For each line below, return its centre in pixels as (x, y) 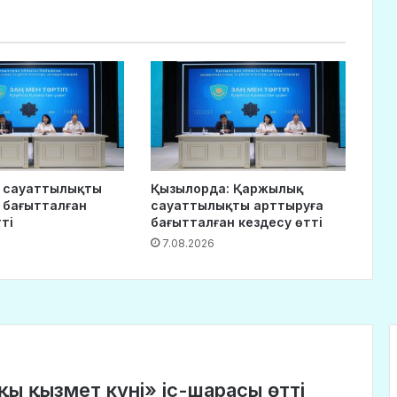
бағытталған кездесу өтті (236, 222)
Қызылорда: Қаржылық (226, 189)
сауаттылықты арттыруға (237, 206)
